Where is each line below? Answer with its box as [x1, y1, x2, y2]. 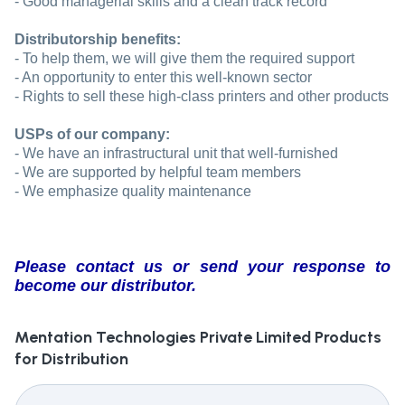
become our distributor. [14, 277, 196, 296]
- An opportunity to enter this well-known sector [14, 70, 312, 86]
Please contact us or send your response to [14, 258, 391, 277]
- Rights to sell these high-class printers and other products [14, 89, 389, 105]
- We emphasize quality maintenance [14, 184, 251, 200]
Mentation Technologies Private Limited [14, 327, 311, 348]
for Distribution [14, 349, 128, 370]
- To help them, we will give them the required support [14, 51, 354, 67]
